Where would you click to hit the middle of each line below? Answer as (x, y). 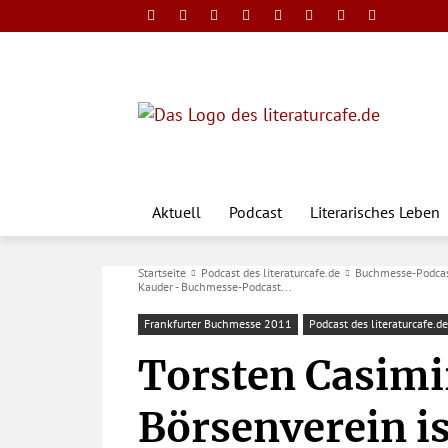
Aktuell (176, 211)
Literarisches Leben (375, 211)
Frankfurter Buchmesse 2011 (218, 323)
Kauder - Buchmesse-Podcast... (215, 286)
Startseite (162, 272)
